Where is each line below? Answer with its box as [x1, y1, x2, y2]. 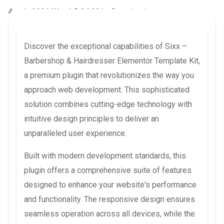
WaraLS [51, 6, 80, 16]
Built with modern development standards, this [24, 150, 186, 160]
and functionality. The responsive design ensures [24, 194, 195, 204]
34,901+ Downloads [80, 6, 150, 16]
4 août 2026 [8, 6, 51, 16]
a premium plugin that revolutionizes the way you [24, 70, 194, 80]
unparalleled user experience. [24, 128, 126, 138]
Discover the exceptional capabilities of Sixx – [24, 41, 187, 51]
